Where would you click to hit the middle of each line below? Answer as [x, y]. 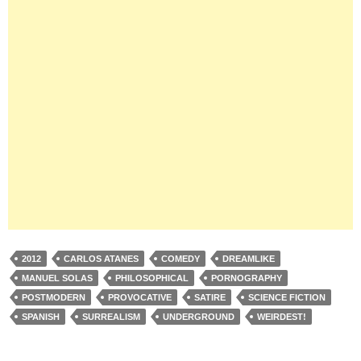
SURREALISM [111, 316]
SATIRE [210, 297]
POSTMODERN [54, 297]
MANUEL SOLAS [57, 278]
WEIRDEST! [282, 316]
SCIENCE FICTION [287, 297]
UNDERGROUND [199, 316]
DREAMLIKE [249, 258]
